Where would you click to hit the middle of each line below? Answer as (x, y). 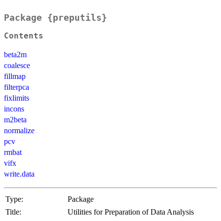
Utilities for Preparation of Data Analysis (131, 212)
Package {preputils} (55, 18)
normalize (19, 131)
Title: (13, 212)
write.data (19, 174)
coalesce (17, 66)
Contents (24, 36)
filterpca (17, 87)
